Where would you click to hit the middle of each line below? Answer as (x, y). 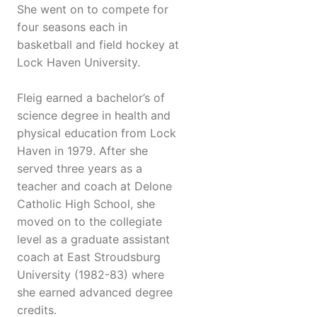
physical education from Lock (97, 133)
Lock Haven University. (79, 63)
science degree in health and (94, 116)
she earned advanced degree (95, 293)
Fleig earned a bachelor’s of (91, 98)
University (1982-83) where (91, 275)
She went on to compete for (93, 10)
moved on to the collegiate (90, 222)
